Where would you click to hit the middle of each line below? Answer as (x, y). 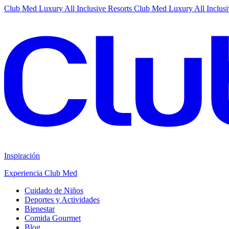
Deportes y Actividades (62, 199)
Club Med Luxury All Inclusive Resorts (68, 8)
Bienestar (40, 209)
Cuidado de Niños (54, 190)
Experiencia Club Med (41, 173)
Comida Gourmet (53, 218)
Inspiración (22, 155)
